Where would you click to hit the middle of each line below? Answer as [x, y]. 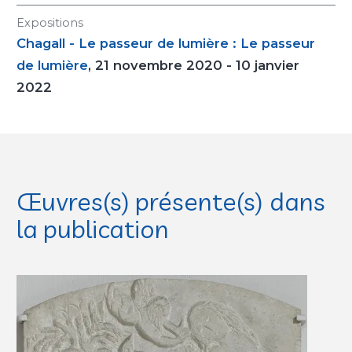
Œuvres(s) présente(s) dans [171, 201]
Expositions [50, 23]
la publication [93, 229]
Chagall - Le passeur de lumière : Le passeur [166, 43]
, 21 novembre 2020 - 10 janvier [194, 65]
